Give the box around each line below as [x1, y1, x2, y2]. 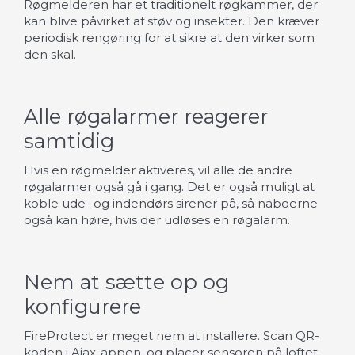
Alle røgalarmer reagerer [24, 104, 268, 129]
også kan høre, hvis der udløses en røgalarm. [24, 212, 290, 227]
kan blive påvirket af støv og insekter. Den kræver [24, 13, 319, 29]
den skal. [24, 46, 79, 62]
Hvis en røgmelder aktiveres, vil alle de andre [24, 162, 292, 177]
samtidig [24, 128, 114, 154]
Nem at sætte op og [24, 269, 229, 295]
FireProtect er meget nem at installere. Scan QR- [24, 327, 319, 343]
